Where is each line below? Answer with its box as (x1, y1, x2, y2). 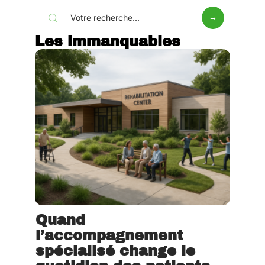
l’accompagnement (35, 228, 183, 244)
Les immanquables (35, 34, 180, 50)
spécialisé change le (35, 243, 195, 259)
